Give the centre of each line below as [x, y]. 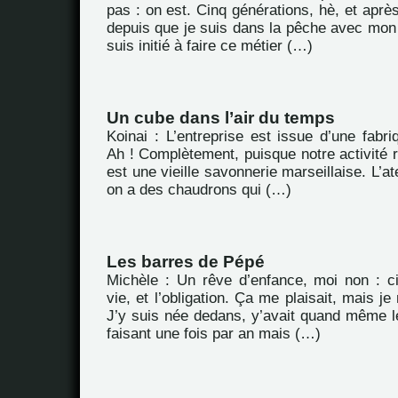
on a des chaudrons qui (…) [199, 190]
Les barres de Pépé [186, 262]
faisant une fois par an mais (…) [214, 334]
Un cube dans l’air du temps [221, 118]
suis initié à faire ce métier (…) [210, 46]
